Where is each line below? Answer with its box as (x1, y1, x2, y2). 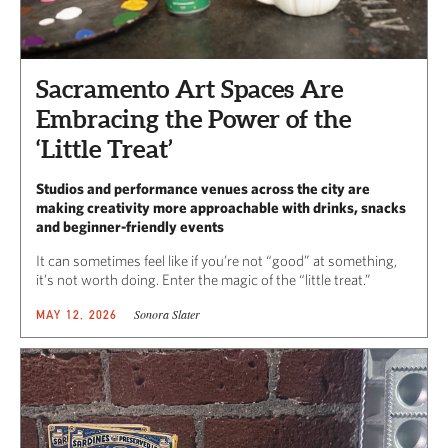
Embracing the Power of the (36, 105, 351, 134)
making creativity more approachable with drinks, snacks (36, 199, 406, 217)
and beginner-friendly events (36, 218, 224, 236)
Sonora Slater (133, 306, 200, 323)
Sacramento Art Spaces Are (36, 75, 343, 104)
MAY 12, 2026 (36, 307, 118, 323)
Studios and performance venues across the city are (36, 180, 370, 198)
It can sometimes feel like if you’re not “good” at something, (36, 252, 397, 270)
